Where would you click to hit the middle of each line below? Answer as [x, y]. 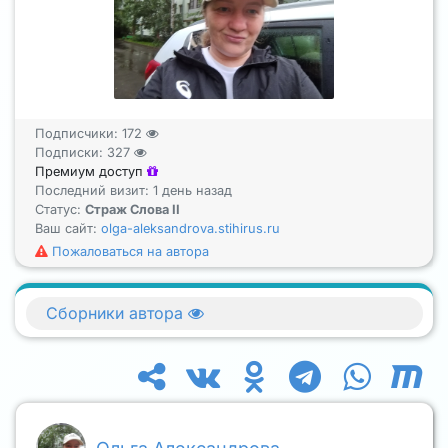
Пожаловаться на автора [128, 251]
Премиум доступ [91, 171]
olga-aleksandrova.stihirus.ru [190, 228]
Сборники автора [117, 313]
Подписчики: [78, 133]
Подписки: [71, 152]
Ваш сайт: [68, 228]
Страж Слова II [132, 209]
